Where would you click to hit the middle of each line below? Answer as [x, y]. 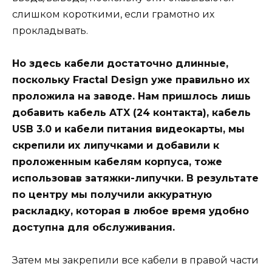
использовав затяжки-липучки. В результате [135, 178]
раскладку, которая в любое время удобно [131, 211]
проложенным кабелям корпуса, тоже [117, 162]
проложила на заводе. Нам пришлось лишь [131, 97]
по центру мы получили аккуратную [112, 195]
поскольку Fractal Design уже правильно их [131, 80]
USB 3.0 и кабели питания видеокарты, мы [128, 129]
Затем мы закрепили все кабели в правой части [135, 260]
